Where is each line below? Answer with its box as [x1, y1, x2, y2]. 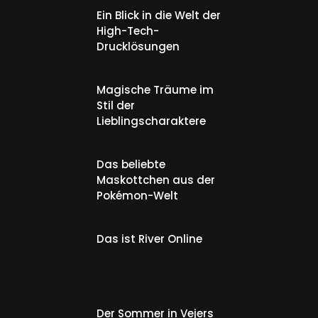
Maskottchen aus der [97, 172, 215, 187]
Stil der [97, 97, 135, 113]
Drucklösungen [97, 38, 180, 54]
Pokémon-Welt [97, 187, 178, 203]
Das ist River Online [97, 231, 202, 246]
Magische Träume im [97, 82, 214, 97]
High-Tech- [97, 23, 159, 38]
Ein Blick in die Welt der [97, 7, 221, 23]
